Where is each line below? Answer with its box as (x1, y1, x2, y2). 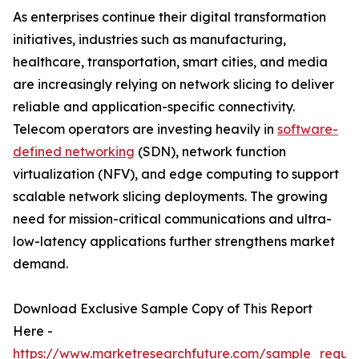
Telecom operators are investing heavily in (13, 121, 277, 138)
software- (277, 121, 338, 138)
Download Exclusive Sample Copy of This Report (13, 301, 313, 317)
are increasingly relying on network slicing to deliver (13, 76, 334, 93)
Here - (13, 323, 53, 340)
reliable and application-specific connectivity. (13, 99, 295, 115)
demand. (13, 256, 68, 272)
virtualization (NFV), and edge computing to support (13, 166, 339, 183)
